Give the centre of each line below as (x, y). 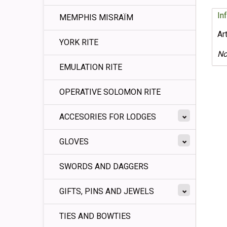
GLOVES (74, 142)
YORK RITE (79, 42)
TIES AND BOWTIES (95, 216)
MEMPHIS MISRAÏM (96, 17)
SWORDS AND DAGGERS (104, 166)
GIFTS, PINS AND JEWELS (107, 191)
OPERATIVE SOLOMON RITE (110, 92)
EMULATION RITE (91, 67)
